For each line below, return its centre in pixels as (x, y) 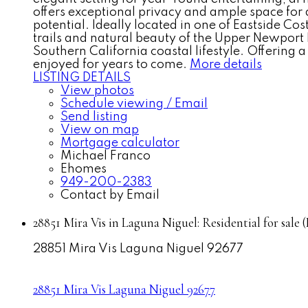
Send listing (94, 117)
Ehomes (84, 169)
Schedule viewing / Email (134, 103)
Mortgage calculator (120, 143)
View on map (100, 130)
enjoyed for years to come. (110, 64)
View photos (97, 90)
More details (226, 64)
